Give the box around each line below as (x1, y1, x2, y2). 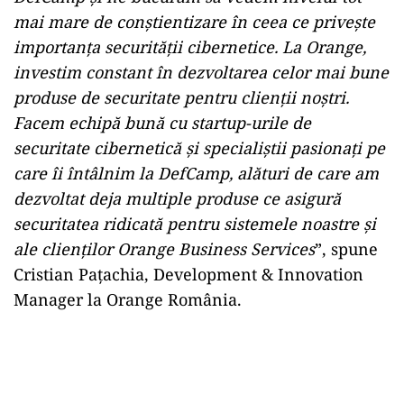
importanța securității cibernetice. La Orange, (14, 36, 366, 58)
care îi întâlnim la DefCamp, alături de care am (14, 162, 379, 184)
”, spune (315, 238, 378, 260)
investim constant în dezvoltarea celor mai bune (14, 61, 389, 83)
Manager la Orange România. (14, 289, 242, 310)
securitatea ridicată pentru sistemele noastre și (14, 213, 376, 234)
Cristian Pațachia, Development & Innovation (14, 263, 363, 285)
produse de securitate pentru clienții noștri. (14, 87, 349, 108)
